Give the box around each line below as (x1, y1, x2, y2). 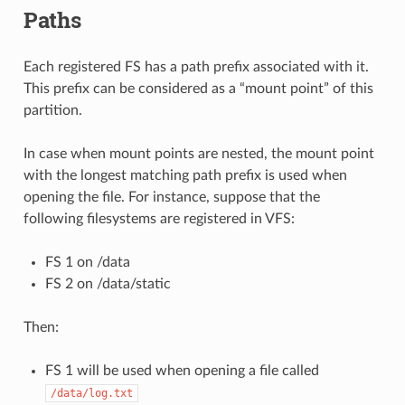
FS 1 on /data (44, 254, 130, 269)
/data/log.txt (50, 386, 133, 400)
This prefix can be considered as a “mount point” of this (23, 80, 373, 96)
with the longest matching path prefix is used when (23, 167, 347, 183)
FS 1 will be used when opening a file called (44, 363, 319, 378)
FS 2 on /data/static (44, 276, 171, 291)
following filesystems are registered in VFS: (23, 211, 295, 226)
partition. (23, 102, 82, 118)
